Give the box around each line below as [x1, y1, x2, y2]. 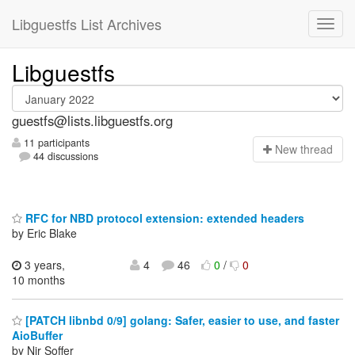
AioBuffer [12, 327, 63, 344]
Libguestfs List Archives [12, 13, 162, 34]
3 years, [21, 256, 65, 273]
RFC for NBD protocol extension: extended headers [22, 209, 304, 226]
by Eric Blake [12, 224, 77, 241]
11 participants [21, 136, 90, 151]
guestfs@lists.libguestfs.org [12, 111, 173, 130]
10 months [12, 271, 65, 288]
